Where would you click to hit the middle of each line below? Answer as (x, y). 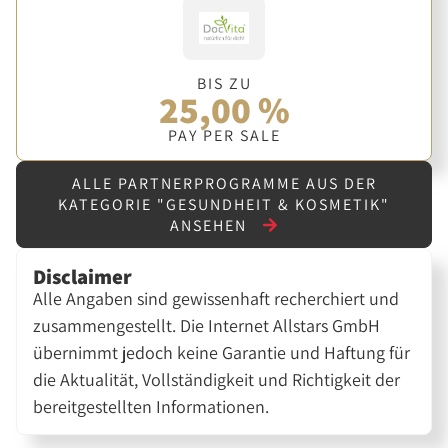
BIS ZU (224, 83)
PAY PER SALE (224, 135)
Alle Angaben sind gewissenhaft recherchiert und (216, 299)
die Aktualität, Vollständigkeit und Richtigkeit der (217, 380)
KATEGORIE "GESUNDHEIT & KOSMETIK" (224, 205)
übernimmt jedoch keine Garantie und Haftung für (222, 353)
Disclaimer (83, 277)
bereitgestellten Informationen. (151, 407)
